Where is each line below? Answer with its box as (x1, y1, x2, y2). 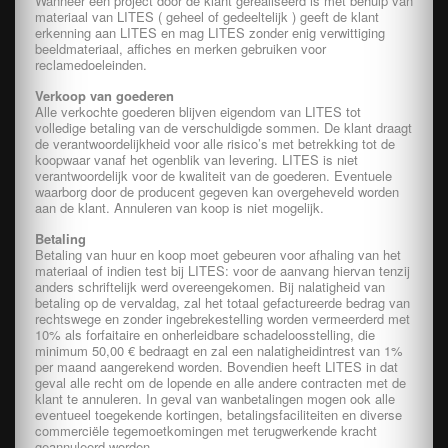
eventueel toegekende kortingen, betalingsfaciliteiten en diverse (35, 405, 402, 424)
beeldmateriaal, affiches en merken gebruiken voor (35, 39, 326, 58)
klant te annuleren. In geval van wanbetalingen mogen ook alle (35, 389, 395, 408)
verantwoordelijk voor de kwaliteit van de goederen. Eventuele (35, 166, 392, 185)
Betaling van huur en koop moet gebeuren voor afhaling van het (35, 245, 401, 264)
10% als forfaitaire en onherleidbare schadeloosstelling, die (35, 325, 375, 344)
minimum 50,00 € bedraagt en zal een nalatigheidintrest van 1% (35, 341, 403, 360)
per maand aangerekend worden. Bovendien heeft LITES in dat (35, 357, 398, 376)
